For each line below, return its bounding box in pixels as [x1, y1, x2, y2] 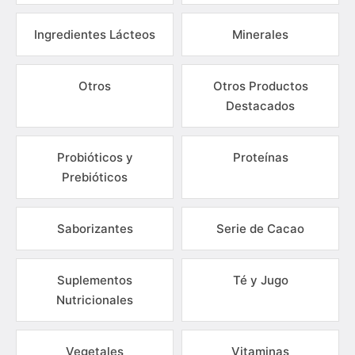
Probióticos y [56, 150, 133, 165]
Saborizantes [56, 221, 133, 236]
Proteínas [232, 150, 288, 165]
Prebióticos [62, 170, 128, 185]
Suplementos [57, 273, 132, 288]
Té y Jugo [232, 273, 288, 288]
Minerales [232, 27, 288, 42]
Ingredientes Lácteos [34, 27, 155, 42]
